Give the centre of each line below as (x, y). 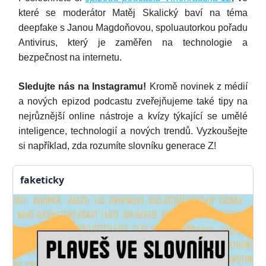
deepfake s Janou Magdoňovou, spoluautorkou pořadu (133, 27)
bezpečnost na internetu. (70, 57)
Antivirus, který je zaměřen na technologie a (133, 42)
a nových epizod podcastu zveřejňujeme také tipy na (133, 101)
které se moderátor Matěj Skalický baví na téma (133, 12)
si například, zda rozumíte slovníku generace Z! (117, 145)
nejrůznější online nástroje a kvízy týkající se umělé (133, 116)
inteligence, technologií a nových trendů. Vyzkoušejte (133, 131)
